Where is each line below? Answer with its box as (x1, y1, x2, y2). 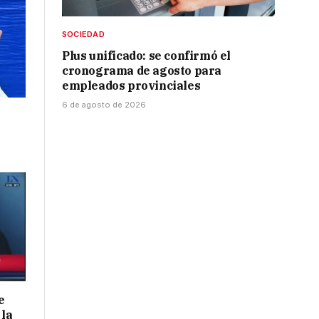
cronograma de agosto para (62, 63, 222, 78)
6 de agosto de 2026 (62, 100, 146, 110)
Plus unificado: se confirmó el (62, 48, 231, 63)
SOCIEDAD (62, 29, 105, 40)
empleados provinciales (62, 78, 201, 93)
